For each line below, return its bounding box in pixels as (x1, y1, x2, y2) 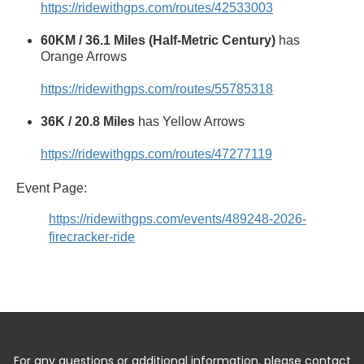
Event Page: (16, 180, 87, 195)
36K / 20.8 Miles (41, 114, 135, 128)
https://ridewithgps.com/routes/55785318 (41, 81, 273, 96)
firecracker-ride (49, 229, 135, 244)
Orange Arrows (41, 49, 127, 63)
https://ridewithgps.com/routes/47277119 (41, 146, 272, 161)
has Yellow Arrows (135, 114, 245, 128)
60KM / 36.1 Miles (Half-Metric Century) (41, 32, 279, 47)
